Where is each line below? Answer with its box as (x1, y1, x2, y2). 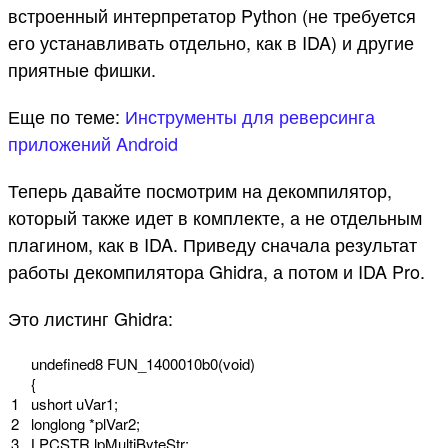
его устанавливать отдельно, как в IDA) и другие (8, 29, 414, 56)
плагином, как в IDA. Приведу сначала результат (8, 230, 417, 257)
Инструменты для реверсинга (125, 102, 375, 129)
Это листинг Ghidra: (8, 304, 173, 331)
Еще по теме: (8, 102, 125, 129)
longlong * (31, 413, 95, 435)
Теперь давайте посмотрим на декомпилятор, (8, 176, 392, 203)
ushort (31, 393, 76, 415)
